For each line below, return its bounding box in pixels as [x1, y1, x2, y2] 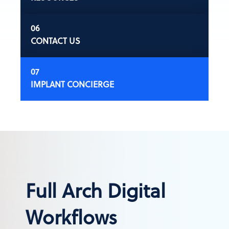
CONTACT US [30, 34, 80, 47]
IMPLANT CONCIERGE [30, 78, 114, 90]
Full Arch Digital [26, 175, 166, 205]
